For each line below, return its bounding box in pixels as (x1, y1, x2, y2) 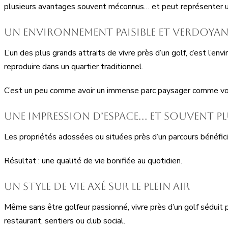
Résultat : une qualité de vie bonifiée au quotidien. (4, 155, 182, 166)
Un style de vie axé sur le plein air (4, 180, 190, 192)
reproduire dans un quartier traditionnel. (4, 61, 144, 72)
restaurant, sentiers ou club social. (4, 215, 125, 226)
